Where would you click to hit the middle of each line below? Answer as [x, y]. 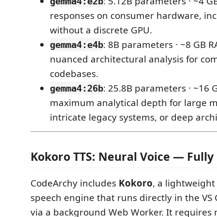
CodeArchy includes [75, 183]
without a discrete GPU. [101, 30]
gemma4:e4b [77, 44]
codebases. [74, 73]
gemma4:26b [77, 88]
